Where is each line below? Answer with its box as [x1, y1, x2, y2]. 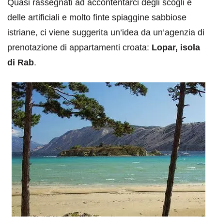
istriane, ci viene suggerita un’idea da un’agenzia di [7, 28, 204, 37]
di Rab [7, 58, 34, 67]
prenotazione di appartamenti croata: [7, 43, 152, 52]
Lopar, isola [152, 43, 200, 52]
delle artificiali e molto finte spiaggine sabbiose [7, 13, 186, 22]
